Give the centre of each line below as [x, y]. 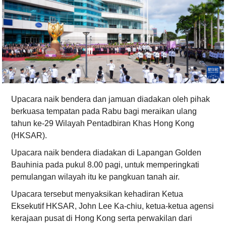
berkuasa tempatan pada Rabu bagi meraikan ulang [104, 111]
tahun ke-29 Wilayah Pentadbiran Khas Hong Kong [103, 123]
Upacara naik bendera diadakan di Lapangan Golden [106, 152]
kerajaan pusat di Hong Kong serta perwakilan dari [102, 218]
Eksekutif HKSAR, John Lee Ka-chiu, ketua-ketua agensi [113, 206]
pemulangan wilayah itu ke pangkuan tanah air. [96, 177]
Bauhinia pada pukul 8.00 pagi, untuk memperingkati [105, 164]
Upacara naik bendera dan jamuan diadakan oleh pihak [111, 99]
